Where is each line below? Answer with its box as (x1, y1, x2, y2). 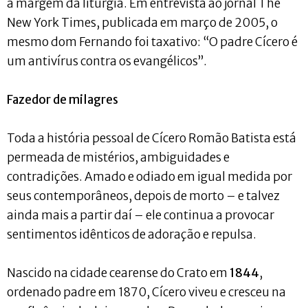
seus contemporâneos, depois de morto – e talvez (7, 188, 280, 203)
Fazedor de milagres (7, 91, 118, 107)
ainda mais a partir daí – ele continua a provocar (7, 207, 274, 223)
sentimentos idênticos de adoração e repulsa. (7, 226, 256, 242)
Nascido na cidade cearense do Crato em (7, 265, 230, 280)
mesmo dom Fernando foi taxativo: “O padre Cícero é (7, 34, 298, 49)
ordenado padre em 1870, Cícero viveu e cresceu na (7, 284, 286, 300)
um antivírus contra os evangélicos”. (7, 53, 207, 69)
